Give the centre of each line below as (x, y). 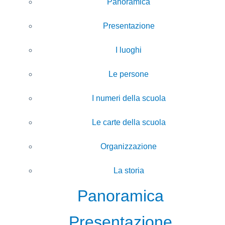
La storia (129, 170)
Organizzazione (129, 146)
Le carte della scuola (129, 122)
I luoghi (129, 50)
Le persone (129, 74)
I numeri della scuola (129, 98)
